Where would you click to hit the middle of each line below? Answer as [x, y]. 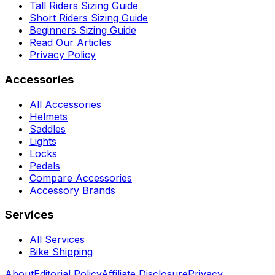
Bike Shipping [61, 252]
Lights [43, 141]
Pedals [45, 165]
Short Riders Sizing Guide [89, 18]
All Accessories [65, 104]
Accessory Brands [72, 190]
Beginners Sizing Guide [83, 30]
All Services [57, 239]
